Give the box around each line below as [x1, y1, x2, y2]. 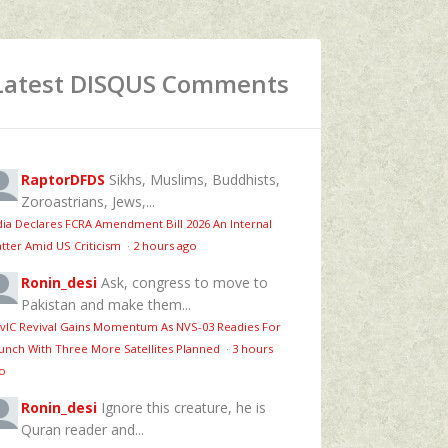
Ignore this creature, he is [101, 397, 266, 417]
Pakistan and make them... [21, 294, 191, 314]
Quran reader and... [21, 419, 144, 439]
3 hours [232, 340, 273, 356]
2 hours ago [133, 237, 197, 253]
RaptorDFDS [21, 169, 105, 189]
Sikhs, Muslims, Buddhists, [109, 169, 280, 189]
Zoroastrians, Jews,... [21, 191, 155, 211]
